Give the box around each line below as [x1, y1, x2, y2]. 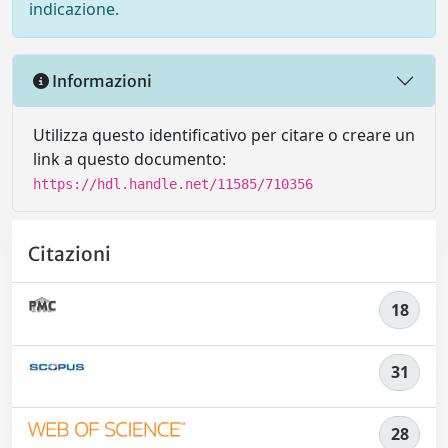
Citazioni [28, 242, 111, 267]
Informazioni [49, 70, 152, 91]
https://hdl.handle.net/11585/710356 [33, 176, 313, 192]
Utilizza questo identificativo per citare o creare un [33, 124, 415, 146]
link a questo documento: [33, 148, 226, 170]
